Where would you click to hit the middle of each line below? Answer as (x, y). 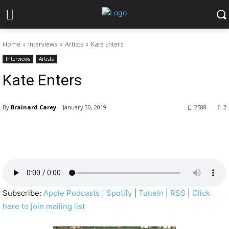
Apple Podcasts (72, 193)
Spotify (119, 193)
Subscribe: (23, 193)
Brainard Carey (33, 107)
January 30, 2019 (85, 107)
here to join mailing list (44, 207)
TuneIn (151, 193)
